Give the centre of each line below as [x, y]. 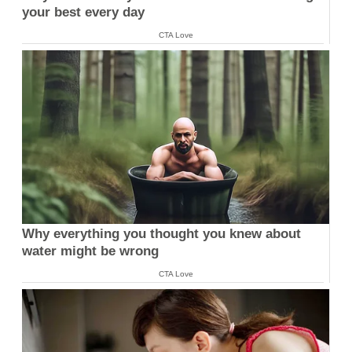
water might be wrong [90, 251]
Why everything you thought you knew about [161, 233]
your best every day [83, 13]
